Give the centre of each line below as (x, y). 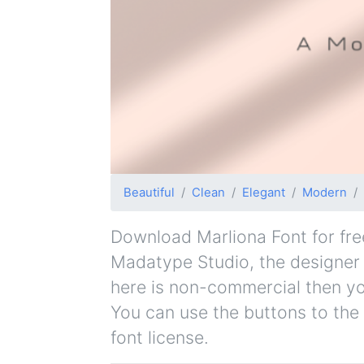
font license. (160, 338)
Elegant (264, 193)
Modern (325, 193)
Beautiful (149, 193)
